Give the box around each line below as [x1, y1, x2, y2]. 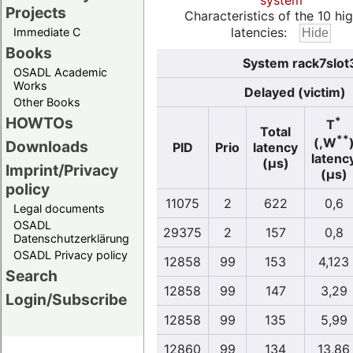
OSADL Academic [13, 65, 107, 80]
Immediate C [13, 25, 80, 39]
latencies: [231, 24, 287, 41]
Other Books [13, 95, 80, 110]
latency [253, 139, 298, 156]
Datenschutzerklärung [13, 232, 129, 246]
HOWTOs [6, 113, 73, 133]
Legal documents [13, 202, 105, 216]
